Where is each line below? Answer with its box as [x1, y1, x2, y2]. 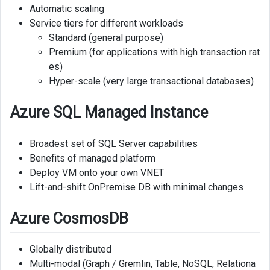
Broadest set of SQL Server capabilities [30, 137, 198, 149]
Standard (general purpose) [49, 31, 163, 43]
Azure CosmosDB [10, 209, 128, 227]
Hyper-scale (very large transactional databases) [49, 75, 254, 87]
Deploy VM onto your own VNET [30, 166, 164, 178]
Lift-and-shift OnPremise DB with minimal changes [30, 181, 243, 193]
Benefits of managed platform [30, 152, 155, 164]
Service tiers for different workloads [30, 17, 183, 29]
